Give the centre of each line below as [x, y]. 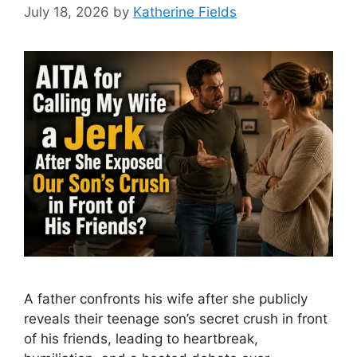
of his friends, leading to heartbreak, [141, 339]
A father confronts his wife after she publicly [166, 299]
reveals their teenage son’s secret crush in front [176, 319]
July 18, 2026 [67, 12]
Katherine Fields [185, 12]
